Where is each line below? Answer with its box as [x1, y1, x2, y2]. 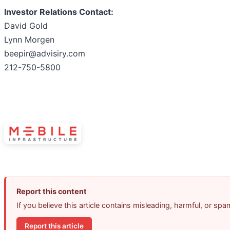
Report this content [16, 187, 87, 196]
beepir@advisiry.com [4, 48, 85, 59]
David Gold [4, 21, 48, 31]
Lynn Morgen [4, 34, 54, 45]
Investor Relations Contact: [4, 7, 113, 17]
